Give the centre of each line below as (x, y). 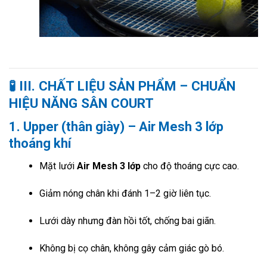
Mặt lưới (58, 166)
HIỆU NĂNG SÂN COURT (81, 103)
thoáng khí (40, 144)
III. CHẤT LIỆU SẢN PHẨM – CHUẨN (127, 86)
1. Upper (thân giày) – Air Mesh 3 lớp (116, 127)
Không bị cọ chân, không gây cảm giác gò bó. (131, 248)
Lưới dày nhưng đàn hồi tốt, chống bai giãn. (127, 221)
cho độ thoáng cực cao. (190, 166)
